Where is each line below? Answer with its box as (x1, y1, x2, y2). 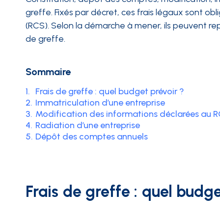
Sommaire (26, 66, 71, 78)
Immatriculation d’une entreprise (35, 97, 165, 108)
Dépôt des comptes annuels (35, 131, 148, 142)
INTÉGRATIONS (46, 16, 109, 27)
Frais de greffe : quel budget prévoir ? (35, 86, 184, 97)
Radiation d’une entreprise (35, 120, 140, 131)
